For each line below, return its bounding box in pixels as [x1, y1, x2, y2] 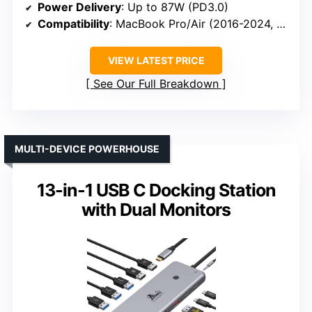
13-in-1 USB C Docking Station [36, 179, 276, 201]
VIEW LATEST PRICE [107, 54, 205, 66]
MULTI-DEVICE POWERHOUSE [15, 142, 159, 155]
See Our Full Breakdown [93, 76, 219, 91]
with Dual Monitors [81, 198, 231, 220]
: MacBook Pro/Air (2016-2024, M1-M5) [109, 16, 276, 31]
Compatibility [38, 16, 109, 31]
